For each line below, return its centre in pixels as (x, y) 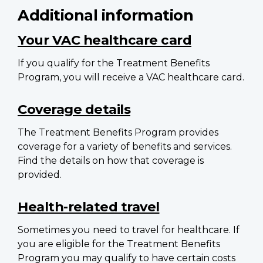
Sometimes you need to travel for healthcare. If (129, 230)
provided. (40, 174)
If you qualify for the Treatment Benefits (114, 63)
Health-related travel (89, 206)
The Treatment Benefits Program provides (118, 132)
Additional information (105, 15)
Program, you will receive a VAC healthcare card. (131, 77)
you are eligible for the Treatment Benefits (119, 244)
